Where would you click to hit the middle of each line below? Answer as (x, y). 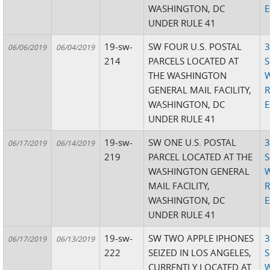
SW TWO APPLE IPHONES (201, 238)
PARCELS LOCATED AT (194, 61)
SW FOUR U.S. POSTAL (195, 46)
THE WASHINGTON (188, 75)
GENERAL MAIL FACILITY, (200, 90)
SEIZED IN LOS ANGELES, (200, 253)
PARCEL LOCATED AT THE (201, 157)
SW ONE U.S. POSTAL (193, 142)
